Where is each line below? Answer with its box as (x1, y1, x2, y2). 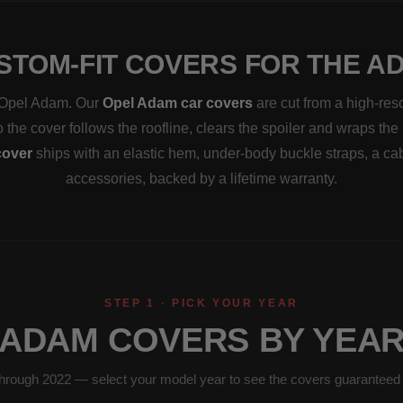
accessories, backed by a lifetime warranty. (66, 170, 337, 186)
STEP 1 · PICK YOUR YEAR (104, 296, 299, 309)
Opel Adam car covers (102, 94, 253, 111)
